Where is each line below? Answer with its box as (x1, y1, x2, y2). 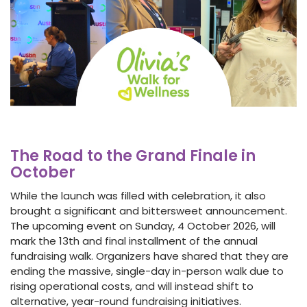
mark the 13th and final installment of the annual (10, 234, 258, 249)
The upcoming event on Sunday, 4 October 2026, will (10, 219, 275, 234)
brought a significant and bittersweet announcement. (10, 204, 287, 219)
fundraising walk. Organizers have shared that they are (10, 249, 288, 264)
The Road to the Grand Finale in (10, 145, 256, 167)
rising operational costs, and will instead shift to (10, 279, 254, 294)
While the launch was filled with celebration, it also (10, 188, 266, 204)
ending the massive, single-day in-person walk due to (10, 264, 284, 279)
